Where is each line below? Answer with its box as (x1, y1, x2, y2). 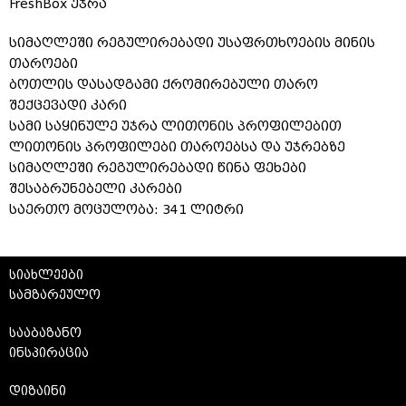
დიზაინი (9, 383, 66, 399)
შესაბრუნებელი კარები (9, 181, 182, 197)
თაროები (9, 56, 78, 72)
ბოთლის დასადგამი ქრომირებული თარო (9, 77, 318, 92)
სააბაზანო (9, 325, 82, 341)
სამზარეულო (9, 287, 101, 303)
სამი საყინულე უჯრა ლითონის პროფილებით (9, 119, 342, 134)
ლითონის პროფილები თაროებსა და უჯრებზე (9, 140, 345, 155)
